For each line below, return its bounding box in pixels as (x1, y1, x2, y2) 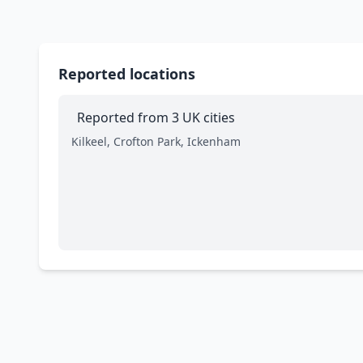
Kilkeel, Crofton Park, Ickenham (71, 134, 241, 150)
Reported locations (58, 64, 195, 84)
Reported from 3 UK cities (77, 109, 235, 127)
